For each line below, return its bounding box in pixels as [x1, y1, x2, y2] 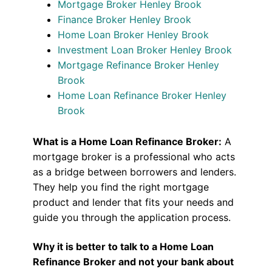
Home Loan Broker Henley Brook [58, 29, 209, 41]
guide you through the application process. [32, 211, 231, 224]
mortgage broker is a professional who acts [32, 151, 235, 163]
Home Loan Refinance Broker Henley [58, 89, 227, 102]
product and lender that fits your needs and [32, 196, 234, 209]
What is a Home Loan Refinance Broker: [32, 135, 222, 148]
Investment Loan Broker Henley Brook [58, 44, 233, 56]
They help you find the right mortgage [32, 181, 209, 194]
